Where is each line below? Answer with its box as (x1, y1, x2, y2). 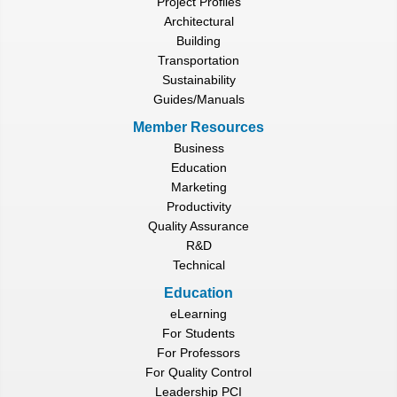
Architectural (163, 13, 234, 28)
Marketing (170, 180, 227, 195)
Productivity (166, 199, 231, 214)
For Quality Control (145, 365, 252, 380)
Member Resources (133, 119, 264, 135)
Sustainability (161, 72, 236, 87)
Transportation (158, 52, 239, 67)
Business (173, 141, 224, 156)
